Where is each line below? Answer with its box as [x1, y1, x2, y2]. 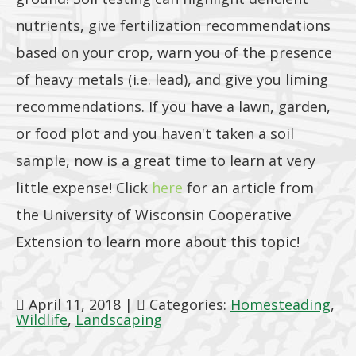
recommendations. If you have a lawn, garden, [16, 97, 331, 116]
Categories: [145, 295, 230, 314]
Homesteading [230, 295, 331, 314]
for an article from [183, 178, 314, 197]
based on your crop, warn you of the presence [16, 43, 332, 62]
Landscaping [75, 310, 162, 329]
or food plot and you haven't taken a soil [16, 124, 294, 143]
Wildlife [16, 310, 68, 329]
